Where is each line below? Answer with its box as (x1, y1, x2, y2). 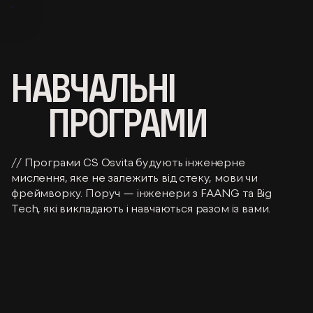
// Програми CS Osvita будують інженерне (11, 156, 245, 168)
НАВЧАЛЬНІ (10, 68, 182, 108)
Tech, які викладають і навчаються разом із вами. (11, 202, 271, 214)
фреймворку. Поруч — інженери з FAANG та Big (11, 187, 272, 198)
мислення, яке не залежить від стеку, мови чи (11, 171, 258, 183)
